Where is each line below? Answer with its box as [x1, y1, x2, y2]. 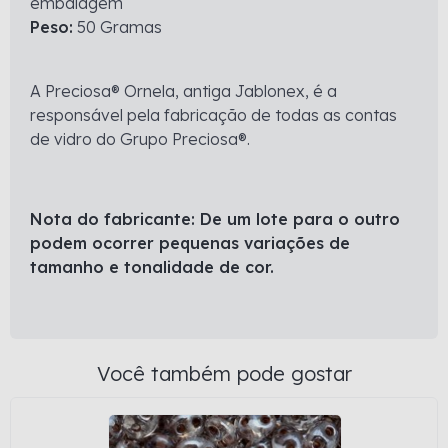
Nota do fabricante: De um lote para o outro [30, 209, 400, 229]
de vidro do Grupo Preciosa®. [30, 129, 250, 149]
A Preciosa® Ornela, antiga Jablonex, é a [30, 81, 337, 101]
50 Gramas [73, 17, 162, 37]
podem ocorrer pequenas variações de [30, 233, 350, 253]
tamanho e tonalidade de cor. [30, 257, 274, 277]
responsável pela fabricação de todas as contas [30, 105, 397, 125]
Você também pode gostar [96, 361, 352, 386]
